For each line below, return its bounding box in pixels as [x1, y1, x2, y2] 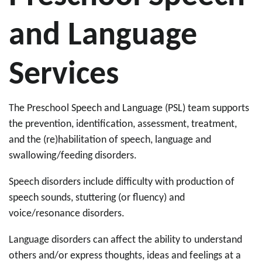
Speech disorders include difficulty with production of [9, 177, 235, 188]
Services [9, 59, 119, 92]
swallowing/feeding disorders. [9, 150, 137, 161]
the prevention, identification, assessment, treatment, [9, 119, 237, 130]
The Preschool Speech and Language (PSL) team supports [9, 103, 249, 114]
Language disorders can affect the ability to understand [9, 235, 242, 246]
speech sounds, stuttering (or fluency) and [9, 192, 185, 204]
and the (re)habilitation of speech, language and [9, 135, 211, 146]
